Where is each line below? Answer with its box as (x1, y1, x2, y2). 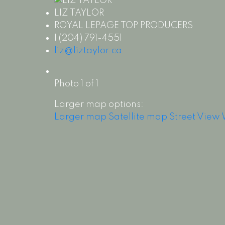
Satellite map (108, 112, 167, 122)
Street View (169, 112, 220, 122)
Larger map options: (54, 99, 144, 109)
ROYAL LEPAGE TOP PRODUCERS (54, 21, 193, 30)
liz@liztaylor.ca (54, 46, 122, 55)
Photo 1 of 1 (54, 79, 98, 88)
